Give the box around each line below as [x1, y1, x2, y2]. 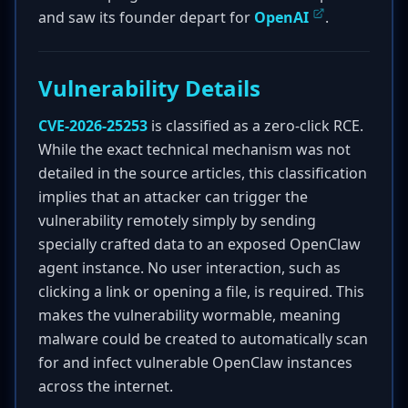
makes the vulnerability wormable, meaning [38, 305, 341, 325]
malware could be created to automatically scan [38, 329, 368, 349]
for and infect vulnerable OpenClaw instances [38, 352, 352, 372]
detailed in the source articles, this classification [38, 163, 367, 183]
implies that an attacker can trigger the [38, 187, 308, 207]
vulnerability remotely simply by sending [38, 210, 316, 230]
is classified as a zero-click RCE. [148, 116, 363, 136]
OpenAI [254, 7, 309, 27]
